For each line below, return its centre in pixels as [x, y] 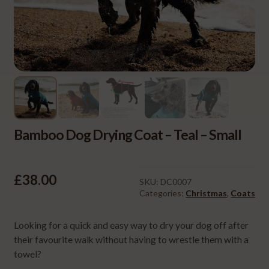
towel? [27, 254]
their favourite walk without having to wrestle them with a [131, 240]
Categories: [163, 193]
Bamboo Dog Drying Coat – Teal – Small [127, 134]
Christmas [207, 193]
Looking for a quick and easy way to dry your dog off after [131, 225]
